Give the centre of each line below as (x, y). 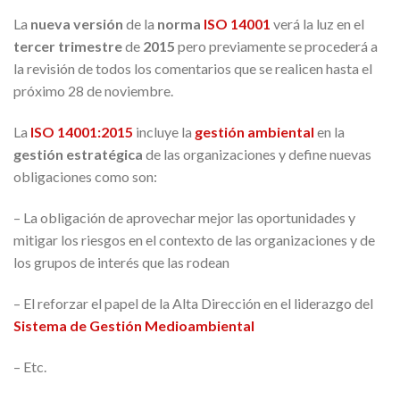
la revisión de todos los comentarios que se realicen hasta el (193, 69)
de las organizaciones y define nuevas (257, 154)
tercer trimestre (68, 46)
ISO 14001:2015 (82, 132)
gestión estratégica (78, 154)
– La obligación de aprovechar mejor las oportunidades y (184, 217)
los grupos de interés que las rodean (121, 262)
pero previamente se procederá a (276, 46)
